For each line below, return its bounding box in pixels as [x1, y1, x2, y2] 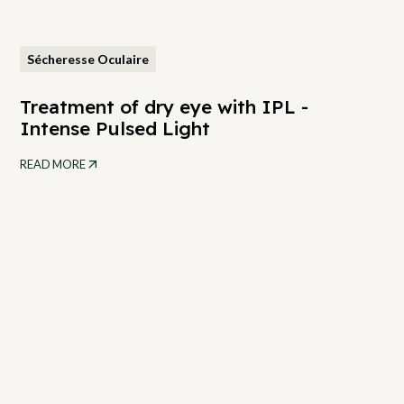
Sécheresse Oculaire [27, 50, 150, 67]
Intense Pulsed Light [20, 115, 211, 140]
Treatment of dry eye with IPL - [20, 94, 309, 118]
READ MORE [20, 156, 87, 171]
